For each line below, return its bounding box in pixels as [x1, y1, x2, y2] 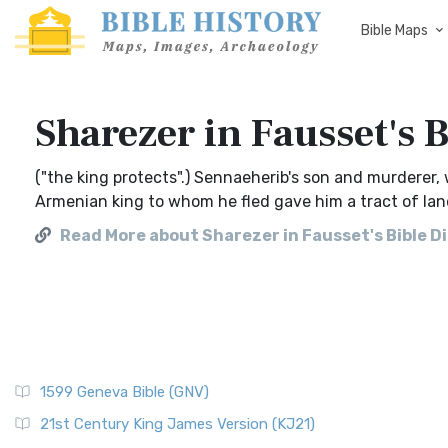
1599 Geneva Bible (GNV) [40, 383, 209, 401]
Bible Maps [361, 22, 428, 39]
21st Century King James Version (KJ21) [40, 415, 315, 433]
